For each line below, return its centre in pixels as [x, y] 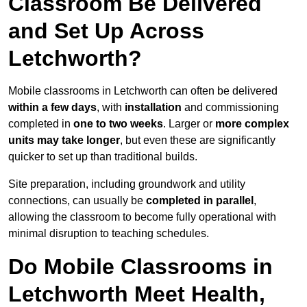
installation [153, 108]
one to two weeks [118, 124]
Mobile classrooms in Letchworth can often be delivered [143, 91]
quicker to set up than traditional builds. [103, 157]
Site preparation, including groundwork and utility [127, 184]
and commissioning [230, 108]
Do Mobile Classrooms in [140, 267]
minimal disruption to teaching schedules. [109, 234]
